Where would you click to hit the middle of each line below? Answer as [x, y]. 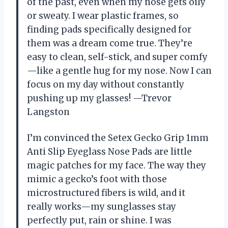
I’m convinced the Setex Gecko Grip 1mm [118, 138]
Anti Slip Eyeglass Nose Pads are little [109, 151]
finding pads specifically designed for [109, 29]
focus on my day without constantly [106, 84]
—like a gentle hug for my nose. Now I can [119, 70]
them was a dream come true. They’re [110, 43]
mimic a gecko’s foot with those [97, 179]
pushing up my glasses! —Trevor [99, 98]
